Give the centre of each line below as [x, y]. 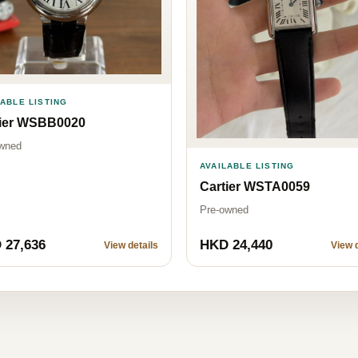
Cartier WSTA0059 [255, 186]
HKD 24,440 [236, 245]
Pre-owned [224, 209]
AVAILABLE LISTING [247, 165]
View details [131, 245]
